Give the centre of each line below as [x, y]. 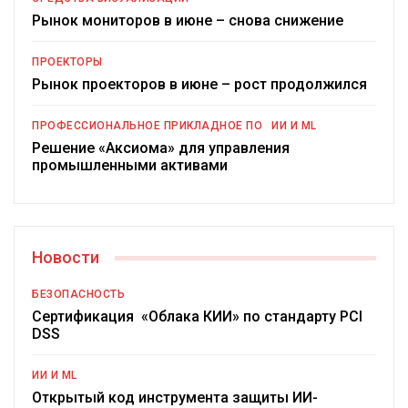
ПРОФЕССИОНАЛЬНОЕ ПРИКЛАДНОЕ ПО [147, 126]
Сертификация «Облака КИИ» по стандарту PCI [197, 317]
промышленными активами [130, 166]
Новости [66, 258]
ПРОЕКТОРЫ [67, 62]
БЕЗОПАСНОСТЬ [78, 295]
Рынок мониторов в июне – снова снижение [188, 21]
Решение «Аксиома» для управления [161, 148]
